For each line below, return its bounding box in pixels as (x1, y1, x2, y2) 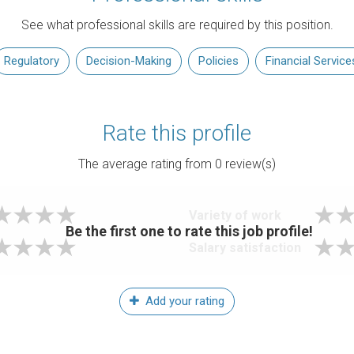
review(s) (222, 156, 276, 171)
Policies (198, 54, 239, 68)
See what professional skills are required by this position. (21, 17, 333, 32)
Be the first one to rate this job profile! (65, 222, 313, 239)
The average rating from (78, 156, 215, 171)
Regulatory (3, 54, 59, 68)
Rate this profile (103, 120, 251, 146)
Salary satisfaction (189, 240, 301, 255)
